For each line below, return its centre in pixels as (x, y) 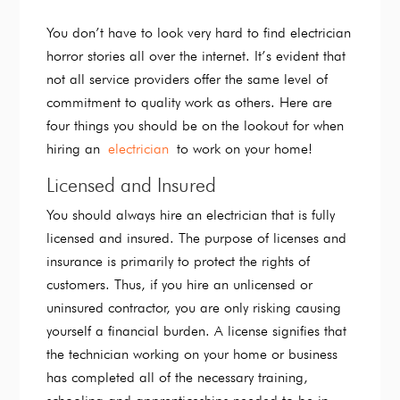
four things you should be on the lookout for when (196, 126)
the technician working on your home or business (192, 354)
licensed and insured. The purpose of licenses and (197, 238)
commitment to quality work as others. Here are (190, 103)
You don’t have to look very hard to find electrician (199, 33)
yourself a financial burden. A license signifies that (197, 331)
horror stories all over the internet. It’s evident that (196, 56)
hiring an (78, 149)
